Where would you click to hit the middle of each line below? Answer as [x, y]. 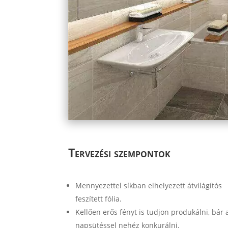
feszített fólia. [99, 198]
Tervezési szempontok [120, 153]
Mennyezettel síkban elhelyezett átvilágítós [149, 185]
